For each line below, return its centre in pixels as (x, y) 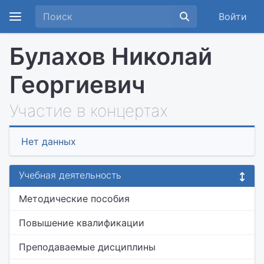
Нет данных (49, 141)
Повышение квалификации (82, 223)
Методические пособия (74, 199)
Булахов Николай (111, 56)
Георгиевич (77, 85)
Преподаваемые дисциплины (87, 247)
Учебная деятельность (70, 175)
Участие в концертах (89, 111)
